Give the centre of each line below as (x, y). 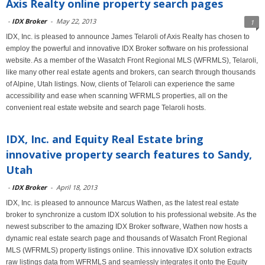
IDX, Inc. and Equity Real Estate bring (105, 139)
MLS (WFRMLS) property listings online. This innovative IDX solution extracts (129, 250)
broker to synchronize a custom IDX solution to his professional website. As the (131, 215)
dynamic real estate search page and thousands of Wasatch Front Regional (127, 238)
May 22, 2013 (76, 21)
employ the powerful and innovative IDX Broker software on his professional (127, 49)
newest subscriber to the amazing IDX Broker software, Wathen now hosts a (127, 227)
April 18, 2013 (77, 187)
